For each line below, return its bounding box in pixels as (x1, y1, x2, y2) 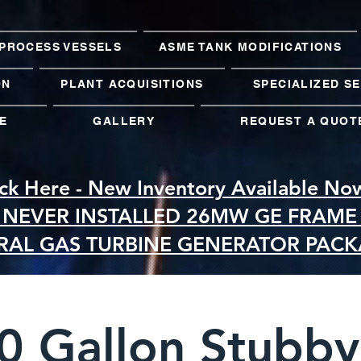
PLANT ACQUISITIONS (60, 77, 204, 90)
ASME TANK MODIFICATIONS (158, 40, 342, 53)
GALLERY (93, 114, 156, 127)
